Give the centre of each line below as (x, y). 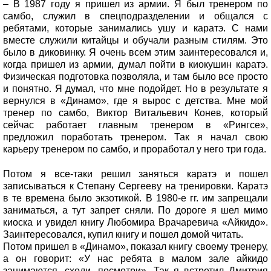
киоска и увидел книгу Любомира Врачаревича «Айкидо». (135, 222)
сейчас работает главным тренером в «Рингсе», (135, 125)
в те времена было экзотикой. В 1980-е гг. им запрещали (135, 198)
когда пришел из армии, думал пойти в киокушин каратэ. (135, 64)
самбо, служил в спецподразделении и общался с (135, 16)
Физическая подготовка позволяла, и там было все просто (135, 76)
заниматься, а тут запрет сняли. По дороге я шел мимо (135, 210)
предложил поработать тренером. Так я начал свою (135, 137)
